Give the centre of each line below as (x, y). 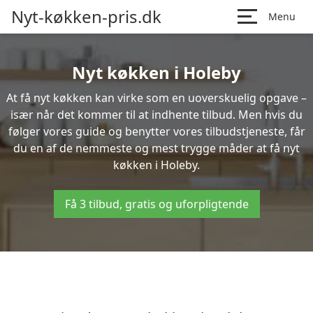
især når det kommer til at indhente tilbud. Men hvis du (156, 115)
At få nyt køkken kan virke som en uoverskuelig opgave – (156, 98)
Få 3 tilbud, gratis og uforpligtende (156, 204)
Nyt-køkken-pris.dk (86, 16)
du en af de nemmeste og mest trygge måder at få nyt (156, 148)
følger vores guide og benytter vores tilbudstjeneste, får (156, 131)
